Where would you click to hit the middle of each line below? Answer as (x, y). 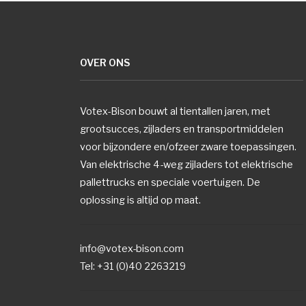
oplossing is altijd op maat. (140, 200)
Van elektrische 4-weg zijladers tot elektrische (186, 164)
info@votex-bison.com (132, 248)
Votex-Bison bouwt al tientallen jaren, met (175, 111)
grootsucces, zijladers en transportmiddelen (182, 129)
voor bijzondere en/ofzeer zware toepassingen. (188, 147)
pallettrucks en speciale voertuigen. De (170, 182)
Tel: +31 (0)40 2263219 (133, 266)
